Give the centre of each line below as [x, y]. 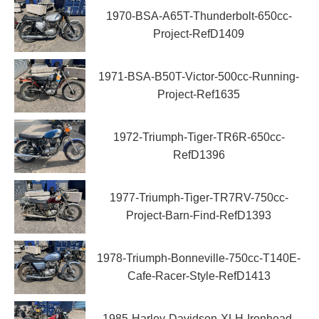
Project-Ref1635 [199, 95]
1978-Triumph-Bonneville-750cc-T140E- [199, 258]
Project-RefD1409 [199, 34]
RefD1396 [199, 155]
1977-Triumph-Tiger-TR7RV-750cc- [199, 198]
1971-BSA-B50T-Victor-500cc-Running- [199, 77]
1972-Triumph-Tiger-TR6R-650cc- [199, 137]
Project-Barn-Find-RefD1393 [199, 216]
